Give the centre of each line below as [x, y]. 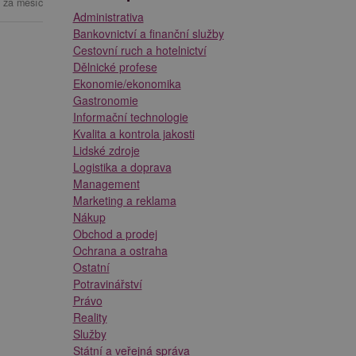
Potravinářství [107, 283]
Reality [90, 317]
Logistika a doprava [122, 166]
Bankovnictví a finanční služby [148, 33]
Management [106, 183]
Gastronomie [105, 100]
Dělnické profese [115, 66]
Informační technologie [130, 116]
